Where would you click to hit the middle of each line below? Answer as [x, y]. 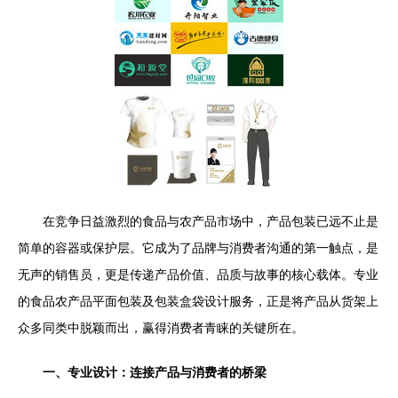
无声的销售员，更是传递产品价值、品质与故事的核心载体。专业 [198, 275]
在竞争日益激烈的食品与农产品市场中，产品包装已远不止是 [211, 221]
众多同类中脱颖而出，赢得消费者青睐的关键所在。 [161, 328]
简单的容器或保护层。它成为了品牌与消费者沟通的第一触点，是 [198, 248]
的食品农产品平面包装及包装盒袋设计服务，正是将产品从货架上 [198, 301]
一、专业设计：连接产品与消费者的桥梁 [155, 372]
